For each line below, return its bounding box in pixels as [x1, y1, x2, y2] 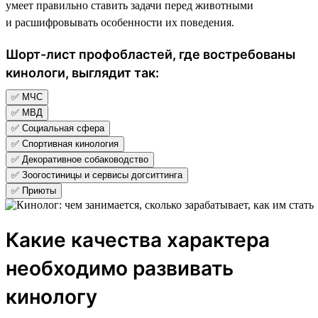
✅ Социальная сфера [11, 122, 104, 133]
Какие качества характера [6, 227, 270, 252]
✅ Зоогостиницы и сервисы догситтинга [11, 169, 182, 180]
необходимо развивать [6, 256, 234, 280]
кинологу [6, 284, 97, 309]
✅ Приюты [11, 185, 56, 196]
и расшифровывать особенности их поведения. [6, 16, 234, 28]
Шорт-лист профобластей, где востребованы [6, 46, 295, 62]
